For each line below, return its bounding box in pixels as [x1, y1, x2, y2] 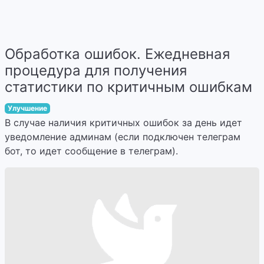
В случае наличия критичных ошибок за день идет [5, 117, 242, 128]
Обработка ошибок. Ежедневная [5, 45, 230, 62]
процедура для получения [5, 62, 187, 79]
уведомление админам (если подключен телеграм [5, 131, 240, 143]
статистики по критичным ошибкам [5, 78, 252, 95]
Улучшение [7, 104, 47, 113]
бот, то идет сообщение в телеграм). [5, 145, 178, 157]
